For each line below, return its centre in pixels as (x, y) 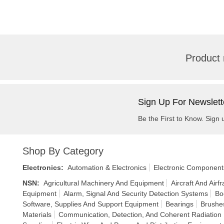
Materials (37, 214)
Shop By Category (63, 151)
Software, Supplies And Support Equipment (90, 204)
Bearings (179, 204)
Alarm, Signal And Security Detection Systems (136, 193)
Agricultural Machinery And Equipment (104, 183)
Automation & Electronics (107, 167)
